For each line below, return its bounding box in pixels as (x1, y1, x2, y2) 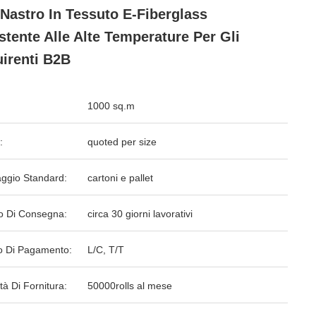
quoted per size (87, 136, 157, 147)
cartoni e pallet (87, 172, 153, 183)
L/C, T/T (87, 244, 124, 255)
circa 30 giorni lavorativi (87, 208, 193, 219)
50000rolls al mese (87, 280, 172, 291)
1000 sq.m (87, 100, 135, 111)
